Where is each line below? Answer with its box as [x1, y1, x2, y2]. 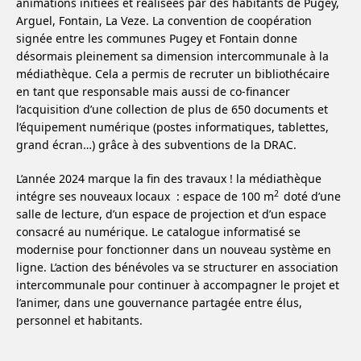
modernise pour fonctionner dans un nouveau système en [16, 242, 331, 258]
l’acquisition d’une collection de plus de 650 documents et [16, 102, 328, 118]
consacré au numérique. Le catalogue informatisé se [16, 224, 301, 240]
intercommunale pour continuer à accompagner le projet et [16, 277, 339, 293]
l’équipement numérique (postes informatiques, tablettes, [16, 119, 329, 135]
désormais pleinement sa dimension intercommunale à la [16, 48, 329, 64]
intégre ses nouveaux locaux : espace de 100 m [16, 189, 274, 205]
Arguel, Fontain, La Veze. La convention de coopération [16, 13, 312, 29]
